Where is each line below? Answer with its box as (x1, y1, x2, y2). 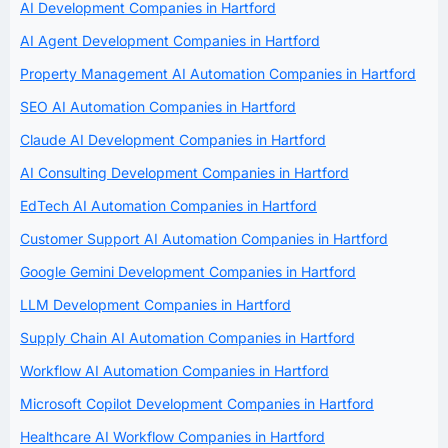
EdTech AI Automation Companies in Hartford (20, 197, 317, 215)
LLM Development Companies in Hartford (20, 296, 291, 314)
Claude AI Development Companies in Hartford (20, 131, 326, 149)
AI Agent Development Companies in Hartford (20, 32, 320, 50)
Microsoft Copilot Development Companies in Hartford (20, 395, 374, 413)
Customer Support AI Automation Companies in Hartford (20, 230, 388, 248)
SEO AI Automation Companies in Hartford (20, 98, 296, 116)
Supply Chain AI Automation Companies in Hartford (20, 329, 355, 347)
